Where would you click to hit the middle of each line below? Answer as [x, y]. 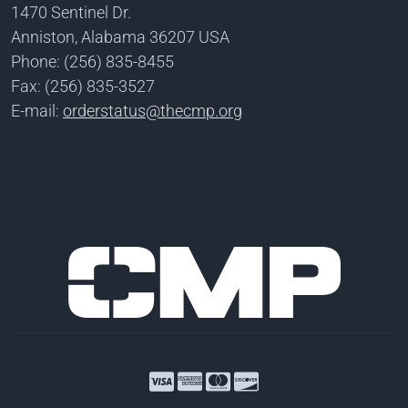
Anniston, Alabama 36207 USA [120, 37]
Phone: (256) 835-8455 [92, 61]
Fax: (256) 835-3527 [83, 86]
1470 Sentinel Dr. [71, 12]
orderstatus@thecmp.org [153, 111]
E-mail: [37, 111]
